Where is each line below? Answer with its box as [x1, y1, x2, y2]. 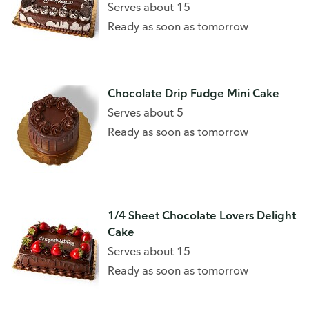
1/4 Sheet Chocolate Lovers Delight [108, 208, 296, 222]
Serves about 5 [108, 106, 183, 119]
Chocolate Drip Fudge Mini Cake [108, 86, 279, 100]
